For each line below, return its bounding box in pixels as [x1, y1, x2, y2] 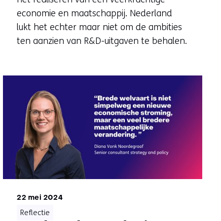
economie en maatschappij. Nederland [16, 7, 172, 19]
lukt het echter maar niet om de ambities [16, 21, 182, 33]
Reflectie [20, 208, 50, 217]
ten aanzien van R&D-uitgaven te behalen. [16, 35, 187, 46]
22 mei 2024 [16, 194, 63, 201]
